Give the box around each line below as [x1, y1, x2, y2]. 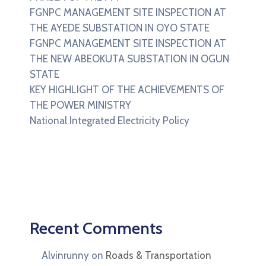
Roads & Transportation [106, 249, 211, 261]
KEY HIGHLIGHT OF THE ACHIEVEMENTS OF [30, 83, 224, 96]
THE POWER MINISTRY [30, 99, 131, 111]
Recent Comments [30, 217, 163, 238]
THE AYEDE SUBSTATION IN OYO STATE [30, 21, 210, 34]
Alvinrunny [42, 249, 89, 261]
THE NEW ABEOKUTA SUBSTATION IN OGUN [30, 52, 229, 65]
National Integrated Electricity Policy [30, 114, 189, 126]
